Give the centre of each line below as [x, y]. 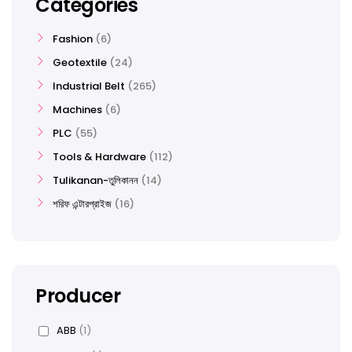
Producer [78, 296]
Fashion [73, 39]
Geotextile [80, 62]
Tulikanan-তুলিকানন [95, 180]
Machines [77, 110]
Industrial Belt [89, 86]
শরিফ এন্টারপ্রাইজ [82, 204]
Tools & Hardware [99, 157]
